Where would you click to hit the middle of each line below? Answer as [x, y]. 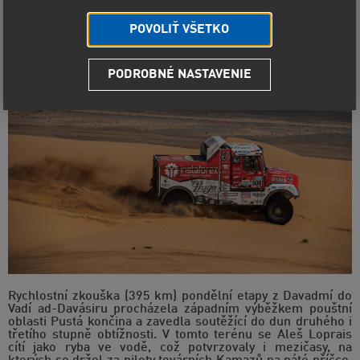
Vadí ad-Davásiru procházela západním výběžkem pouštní [180, 309]
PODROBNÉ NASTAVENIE [179, 75]
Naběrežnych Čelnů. [67, 25]
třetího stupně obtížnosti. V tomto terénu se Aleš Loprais [180, 335]
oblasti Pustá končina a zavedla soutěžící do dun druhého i [180, 322]
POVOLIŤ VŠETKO [180, 30]
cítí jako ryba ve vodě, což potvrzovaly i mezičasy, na [180, 348]
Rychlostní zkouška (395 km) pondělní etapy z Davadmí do [180, 296]
